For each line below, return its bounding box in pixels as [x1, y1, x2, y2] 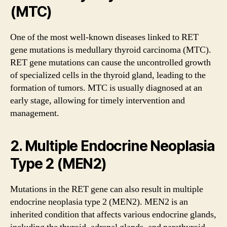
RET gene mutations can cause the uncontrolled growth [10, 56, 211, 68]
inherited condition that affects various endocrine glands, [10, 208, 216, 220]
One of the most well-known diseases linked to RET [10, 31, 199, 43]
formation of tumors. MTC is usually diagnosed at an [10, 82, 202, 94]
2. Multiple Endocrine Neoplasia [10, 137, 215, 155]
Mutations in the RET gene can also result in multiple [10, 183, 203, 195]
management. [10, 107, 59, 119]
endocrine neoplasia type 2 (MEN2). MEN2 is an [10, 196, 188, 208]
